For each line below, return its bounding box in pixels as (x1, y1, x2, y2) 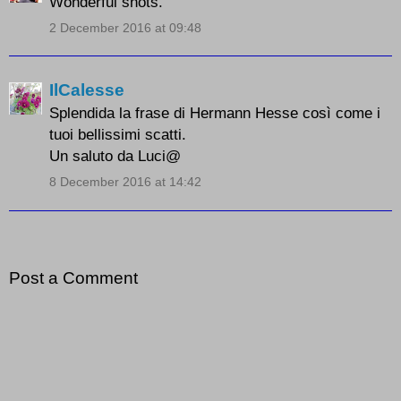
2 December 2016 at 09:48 (49, 20, 201, 35)
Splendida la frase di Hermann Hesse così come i (49, 104, 380, 123)
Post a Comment (9, 268, 138, 287)
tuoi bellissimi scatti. (49, 125, 186, 144)
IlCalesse (49, 81, 124, 100)
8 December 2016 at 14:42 (49, 175, 201, 190)
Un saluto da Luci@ (49, 147, 181, 166)
